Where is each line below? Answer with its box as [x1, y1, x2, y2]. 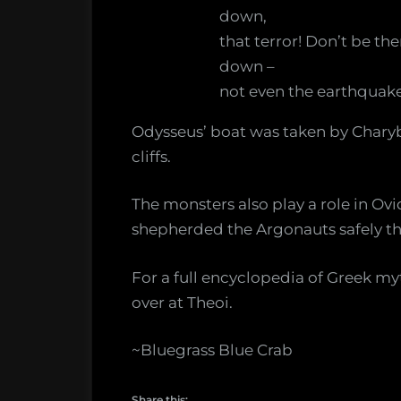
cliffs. [132, 147, 171, 166]
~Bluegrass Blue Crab [132, 341, 293, 360]
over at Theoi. [132, 293, 233, 311]
